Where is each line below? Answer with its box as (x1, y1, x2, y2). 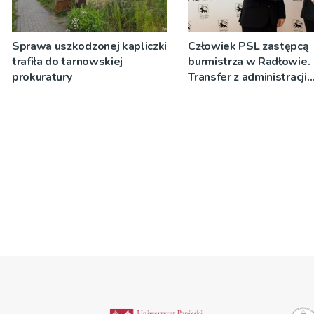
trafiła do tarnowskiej (12, 53, 123, 69)
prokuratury (12, 69, 72, 85)
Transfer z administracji (188, 69, 307, 85)
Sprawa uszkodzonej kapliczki (12, 38, 168, 54)
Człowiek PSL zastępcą (188, 38, 309, 54)
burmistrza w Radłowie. (188, 53, 310, 69)
